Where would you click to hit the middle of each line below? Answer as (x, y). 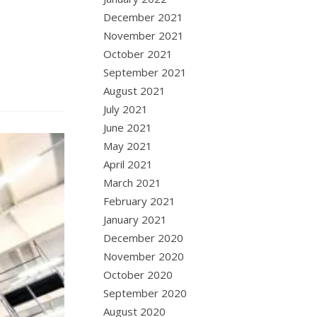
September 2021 (145, 72)
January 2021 (136, 219)
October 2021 (138, 54)
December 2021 (144, 17)
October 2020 (138, 275)
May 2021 (128, 146)
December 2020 (144, 238)
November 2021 (144, 35)
